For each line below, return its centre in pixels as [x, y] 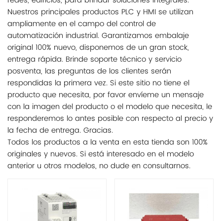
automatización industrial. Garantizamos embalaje [98, 36]
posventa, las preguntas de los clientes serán [89, 71]
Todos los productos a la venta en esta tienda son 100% [108, 142]
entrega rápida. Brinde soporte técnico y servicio [94, 59]
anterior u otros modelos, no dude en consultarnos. [99, 166]
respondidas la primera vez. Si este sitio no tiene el [98, 83]
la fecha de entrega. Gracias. [60, 130]
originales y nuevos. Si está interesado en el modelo [101, 154]
